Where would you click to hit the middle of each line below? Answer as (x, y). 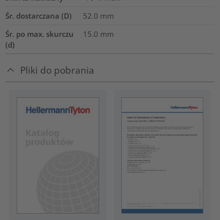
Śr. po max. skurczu (40, 34)
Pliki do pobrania (57, 70)
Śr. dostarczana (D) (39, 16)
